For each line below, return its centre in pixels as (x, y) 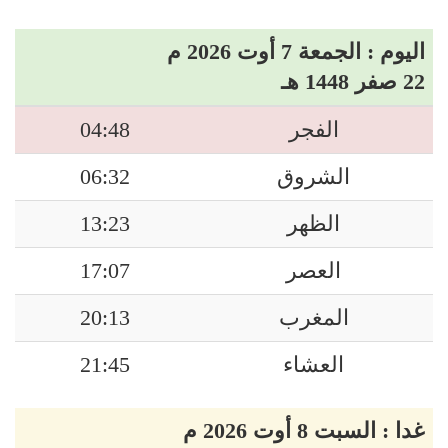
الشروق (313, 177)
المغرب (313, 318)
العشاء (313, 365)
